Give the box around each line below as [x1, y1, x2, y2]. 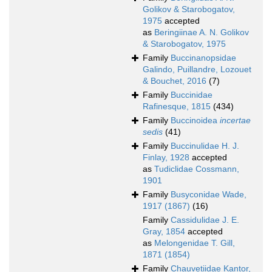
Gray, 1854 [143, 226, 185, 237]
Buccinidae [171, 90, 212, 100]
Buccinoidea [171, 115, 220, 126]
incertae [220, 115, 251, 126]
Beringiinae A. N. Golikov [154, 27, 249, 38]
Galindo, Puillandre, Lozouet [143, 64, 251, 75]
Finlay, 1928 [143, 152, 189, 163]
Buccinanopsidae [171, 53, 236, 63]
